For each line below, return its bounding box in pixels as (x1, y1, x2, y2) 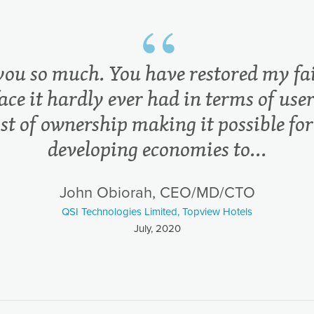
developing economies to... (47, 133, 267, 165)
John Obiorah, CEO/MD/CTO (59, 184, 255, 202)
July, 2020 (133, 222, 181, 235)
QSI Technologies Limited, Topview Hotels (62, 205, 252, 218)
